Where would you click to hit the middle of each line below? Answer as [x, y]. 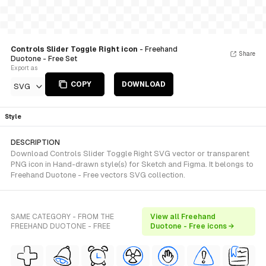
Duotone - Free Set [44, 59]
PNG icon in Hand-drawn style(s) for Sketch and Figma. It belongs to [132, 164]
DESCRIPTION [35, 142]
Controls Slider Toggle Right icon [75, 49]
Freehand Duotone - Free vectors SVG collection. [98, 175]
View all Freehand [183, 217]
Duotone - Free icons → [192, 226]
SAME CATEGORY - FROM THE [62, 217]
